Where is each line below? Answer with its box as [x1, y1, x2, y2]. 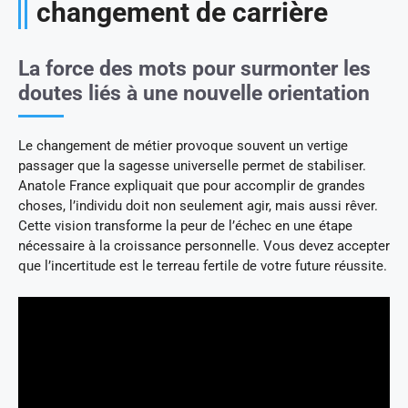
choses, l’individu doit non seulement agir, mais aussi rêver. [18, 198, 378, 215]
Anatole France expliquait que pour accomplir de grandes [18, 178, 365, 195]
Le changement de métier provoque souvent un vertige [18, 138, 348, 155]
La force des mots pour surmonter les [18, 56, 371, 82]
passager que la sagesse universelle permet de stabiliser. [18, 158, 366, 175]
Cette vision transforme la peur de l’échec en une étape [18, 218, 352, 235]
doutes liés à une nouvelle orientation [18, 81, 370, 107]
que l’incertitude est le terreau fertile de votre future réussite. [18, 258, 387, 275]
